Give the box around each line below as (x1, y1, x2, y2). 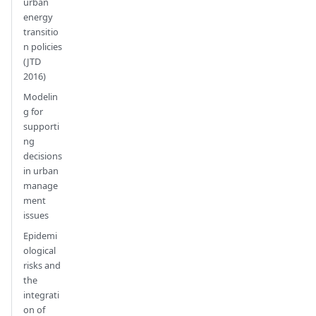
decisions (23, 150, 62, 163)
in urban (23, 164, 59, 178)
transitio (23, 25, 59, 39)
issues (23, 209, 49, 222)
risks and (23, 259, 61, 272)
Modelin (23, 90, 58, 104)
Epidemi (23, 229, 57, 243)
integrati (23, 288, 59, 302)
